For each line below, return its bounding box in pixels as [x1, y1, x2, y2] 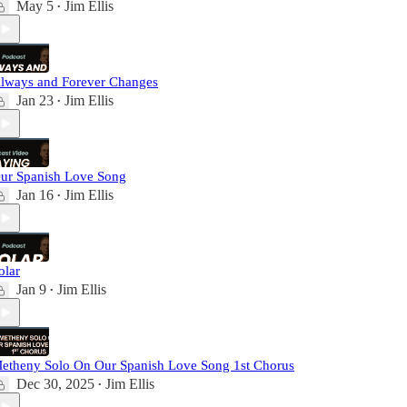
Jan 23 [16, 93, 54, 109]
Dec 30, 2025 [16, 376, 94, 392]
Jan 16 [16, 187, 54, 203]
